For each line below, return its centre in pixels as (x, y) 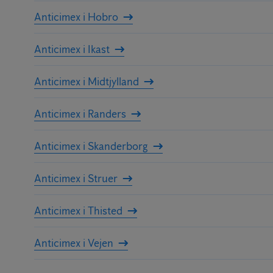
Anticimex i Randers (80, 114)
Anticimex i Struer (76, 178)
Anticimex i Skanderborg (91, 146)
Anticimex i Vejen (74, 243)
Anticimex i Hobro (76, 17)
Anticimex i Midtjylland (87, 81)
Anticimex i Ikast (72, 49)
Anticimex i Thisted (78, 211)
